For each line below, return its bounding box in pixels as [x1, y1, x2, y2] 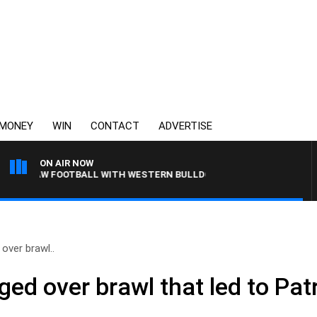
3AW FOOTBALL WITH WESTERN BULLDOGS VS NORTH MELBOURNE [4, 169, 309, 180]
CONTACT [91, 120, 139, 132]
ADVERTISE [158, 120, 212, 132]
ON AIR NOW [40, 158, 93, 168]
